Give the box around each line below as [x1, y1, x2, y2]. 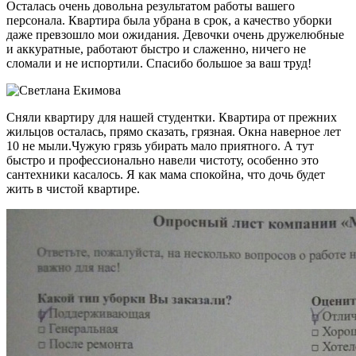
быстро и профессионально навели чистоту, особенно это [6, 153, 319, 168]
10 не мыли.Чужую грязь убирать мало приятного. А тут [6, 139, 314, 153]
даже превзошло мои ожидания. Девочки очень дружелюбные [6, 28, 344, 42]
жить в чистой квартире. [6, 182, 140, 196]
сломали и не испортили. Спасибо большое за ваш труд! [6, 56, 311, 71]
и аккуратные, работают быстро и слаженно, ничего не [6, 42, 306, 56]
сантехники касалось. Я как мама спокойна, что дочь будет [6, 168, 325, 182]
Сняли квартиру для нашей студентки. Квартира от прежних [6, 110, 337, 125]
